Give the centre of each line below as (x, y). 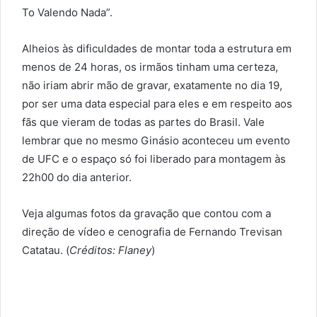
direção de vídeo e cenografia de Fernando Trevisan (152, 232)
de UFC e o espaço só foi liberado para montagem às (154, 159)
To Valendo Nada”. (67, 13)
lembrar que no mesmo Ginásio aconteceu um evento (156, 141)
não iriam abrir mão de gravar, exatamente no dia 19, (152, 86)
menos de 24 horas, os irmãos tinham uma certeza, (150, 67)
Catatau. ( (46, 250)
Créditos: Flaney (110, 250)
